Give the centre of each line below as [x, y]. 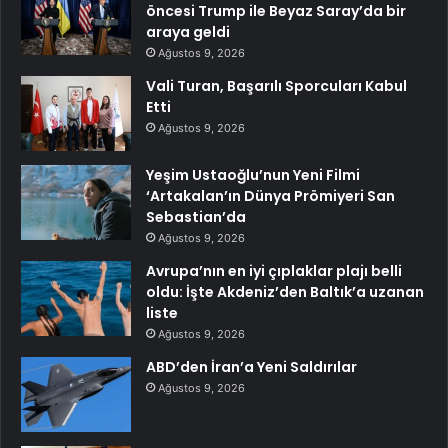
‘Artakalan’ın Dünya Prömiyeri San [270, 196]
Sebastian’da [196, 217]
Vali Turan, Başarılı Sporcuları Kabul [276, 86]
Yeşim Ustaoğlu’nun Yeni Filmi [253, 175]
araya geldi [188, 32]
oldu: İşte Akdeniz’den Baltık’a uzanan [285, 292]
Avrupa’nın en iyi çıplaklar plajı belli [274, 271]
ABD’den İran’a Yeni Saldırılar [251, 367]
